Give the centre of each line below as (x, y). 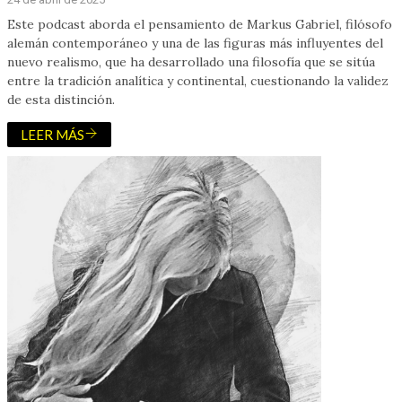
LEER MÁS (52, 135)
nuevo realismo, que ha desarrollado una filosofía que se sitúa (191, 62)
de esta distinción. (61, 100)
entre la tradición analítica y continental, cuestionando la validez (198, 81)
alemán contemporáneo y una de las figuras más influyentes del (195, 44)
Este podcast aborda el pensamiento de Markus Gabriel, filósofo (200, 25)
